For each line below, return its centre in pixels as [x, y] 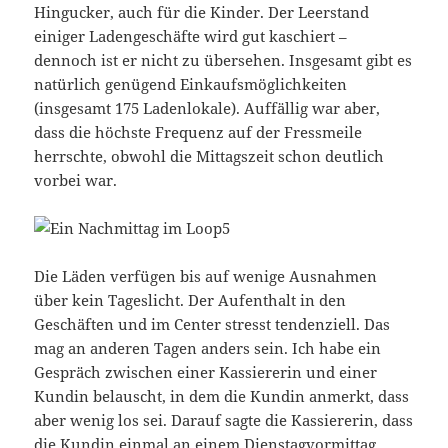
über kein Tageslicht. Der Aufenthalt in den [190, 300]
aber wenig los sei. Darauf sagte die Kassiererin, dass [224, 420]
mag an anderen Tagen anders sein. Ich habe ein [208, 348]
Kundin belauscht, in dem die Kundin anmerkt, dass [222, 396]
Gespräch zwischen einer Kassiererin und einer [206, 372]
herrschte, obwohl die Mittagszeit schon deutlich [209, 156]
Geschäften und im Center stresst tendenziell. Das [212, 324]
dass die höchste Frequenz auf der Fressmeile [198, 132]
